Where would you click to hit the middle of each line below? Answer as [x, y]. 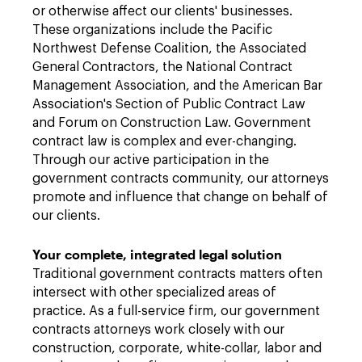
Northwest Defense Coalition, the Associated [169, 48]
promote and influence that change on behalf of [180, 197]
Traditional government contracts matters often [177, 274]
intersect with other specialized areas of [154, 293]
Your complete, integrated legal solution [157, 254]
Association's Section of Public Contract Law [169, 104]
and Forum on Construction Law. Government [172, 123]
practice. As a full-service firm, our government [176, 311]
